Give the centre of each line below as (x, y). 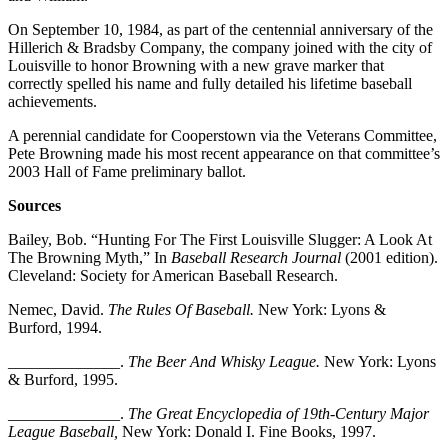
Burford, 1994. (55, 327)
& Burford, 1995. (63, 379)
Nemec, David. (58, 309)
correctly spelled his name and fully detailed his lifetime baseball (210, 83)
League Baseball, (65, 431)
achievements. (52, 101)
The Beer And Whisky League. (226, 361)
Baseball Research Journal (256, 257)
